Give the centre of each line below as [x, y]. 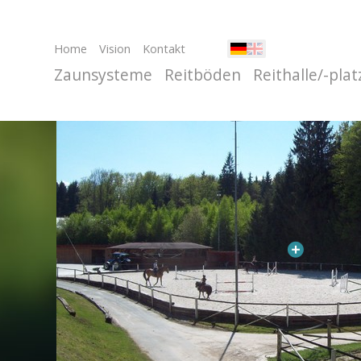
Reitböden [203, 75]
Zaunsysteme [103, 75]
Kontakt [164, 49]
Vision [115, 49]
